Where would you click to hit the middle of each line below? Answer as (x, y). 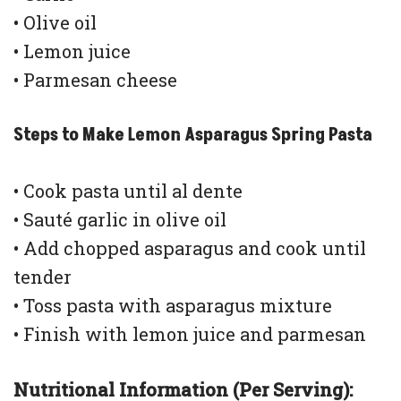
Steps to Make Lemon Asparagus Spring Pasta (193, 136)
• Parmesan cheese (95, 80)
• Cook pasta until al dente (128, 191)
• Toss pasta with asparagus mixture (173, 306)
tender (43, 277)
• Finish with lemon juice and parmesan (190, 334)
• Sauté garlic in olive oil (120, 220)
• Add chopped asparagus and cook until (190, 248)
